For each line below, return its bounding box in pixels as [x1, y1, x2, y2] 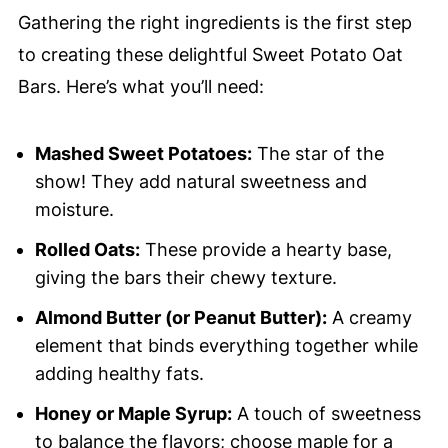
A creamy [326, 307, 412, 329]
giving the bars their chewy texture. [34, 267, 337, 289]
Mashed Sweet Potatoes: [34, 143, 252, 165]
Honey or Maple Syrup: [34, 403, 232, 425]
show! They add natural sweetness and [34, 171, 367, 193]
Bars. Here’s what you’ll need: [17, 76, 264, 98]
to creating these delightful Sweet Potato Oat [17, 44, 403, 66]
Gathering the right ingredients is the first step [17, 12, 412, 34]
